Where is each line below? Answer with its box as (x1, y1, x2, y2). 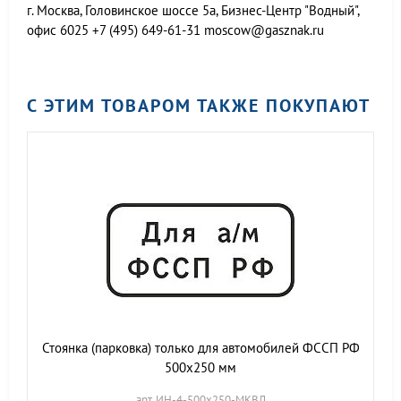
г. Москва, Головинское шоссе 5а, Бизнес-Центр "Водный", (27, 2, 359, 19)
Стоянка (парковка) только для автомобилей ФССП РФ (41, 339, 360, 356)
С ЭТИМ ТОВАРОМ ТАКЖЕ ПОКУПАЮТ (27, 94, 371, 117)
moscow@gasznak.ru (204, 21, 324, 38)
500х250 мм (165, 359, 236, 376)
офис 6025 (27, 21, 89, 38)
